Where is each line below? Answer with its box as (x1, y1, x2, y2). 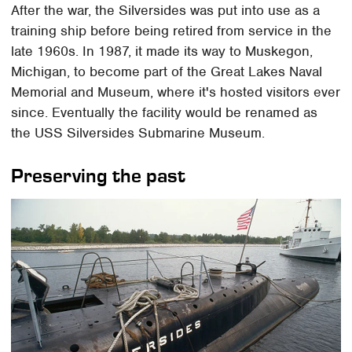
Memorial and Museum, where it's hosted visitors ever (11, 83, 341, 101)
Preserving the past (11, 164, 186, 188)
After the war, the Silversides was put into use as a (11, 2, 321, 20)
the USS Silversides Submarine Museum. (11, 124, 266, 142)
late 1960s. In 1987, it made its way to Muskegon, (11, 42, 313, 60)
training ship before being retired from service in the (11, 22, 332, 40)
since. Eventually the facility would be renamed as (11, 104, 318, 122)
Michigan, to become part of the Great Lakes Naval (11, 63, 323, 81)
